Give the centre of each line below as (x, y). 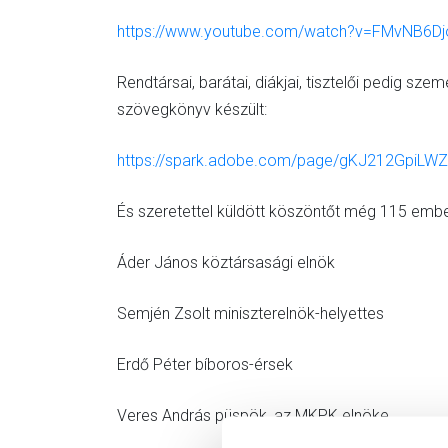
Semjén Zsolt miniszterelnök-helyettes (250, 313)
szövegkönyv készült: (192, 109)
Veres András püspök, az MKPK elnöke (253, 415)
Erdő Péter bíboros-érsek (205, 364)
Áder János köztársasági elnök (226, 262)
